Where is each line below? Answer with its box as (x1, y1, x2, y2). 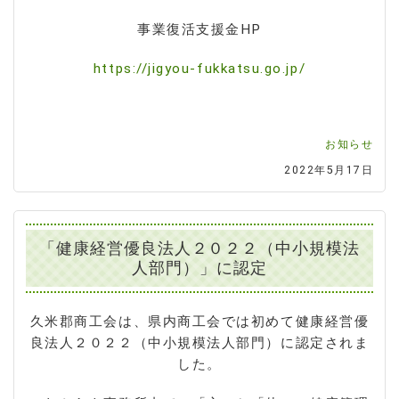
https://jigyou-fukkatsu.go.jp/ (93, 60, 306, 77)
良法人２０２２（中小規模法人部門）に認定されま (29, 335, 370, 352)
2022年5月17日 (284, 163, 374, 176)
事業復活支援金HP (137, 20, 262, 37)
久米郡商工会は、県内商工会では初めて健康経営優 (29, 313, 370, 330)
